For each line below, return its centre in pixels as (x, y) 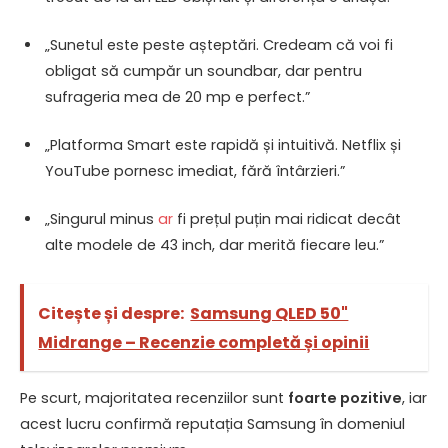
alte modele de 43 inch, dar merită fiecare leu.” (214, 245)
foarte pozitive (345, 398)
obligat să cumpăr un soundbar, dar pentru (203, 70)
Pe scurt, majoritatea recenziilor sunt (154, 398)
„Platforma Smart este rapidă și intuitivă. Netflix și (223, 145)
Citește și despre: (111, 313)
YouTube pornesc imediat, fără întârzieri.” (195, 171)
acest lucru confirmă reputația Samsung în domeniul (212, 424)
